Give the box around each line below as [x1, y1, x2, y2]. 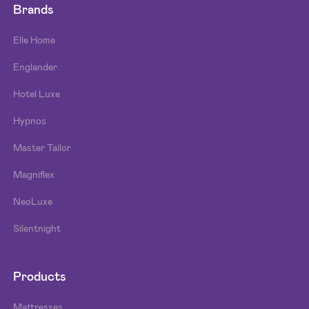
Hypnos [13, 114, 47, 127]
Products [13, 268, 67, 285]
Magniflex [13, 168, 55, 181]
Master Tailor [13, 141, 72, 154]
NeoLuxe [13, 195, 53, 208]
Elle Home [13, 33, 56, 46]
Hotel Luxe [13, 87, 61, 100]
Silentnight [13, 221, 61, 235]
